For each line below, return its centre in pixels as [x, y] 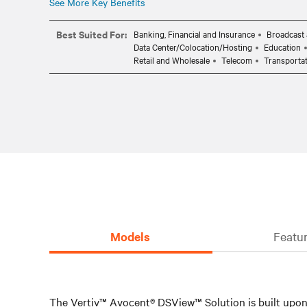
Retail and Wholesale [172, 60]
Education [282, 47]
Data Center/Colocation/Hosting [193, 47]
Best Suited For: [91, 34]
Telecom [237, 60]
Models [130, 236]
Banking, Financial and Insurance [194, 34]
